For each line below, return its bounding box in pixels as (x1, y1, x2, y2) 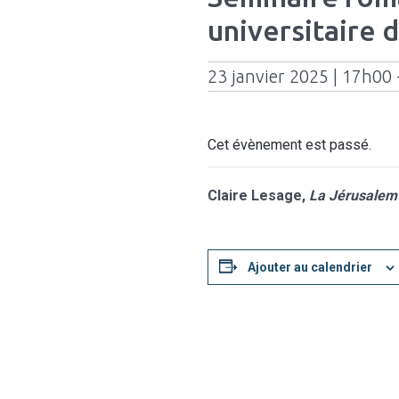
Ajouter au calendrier (247, 259, 372, 274)
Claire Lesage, (207, 186, 309, 204)
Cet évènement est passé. (207, 135, 371, 153)
